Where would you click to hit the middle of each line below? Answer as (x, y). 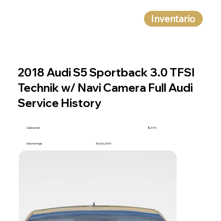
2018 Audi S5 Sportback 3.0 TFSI (107, 73)
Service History (60, 103)
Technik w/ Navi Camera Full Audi (106, 88)
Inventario (173, 18)
